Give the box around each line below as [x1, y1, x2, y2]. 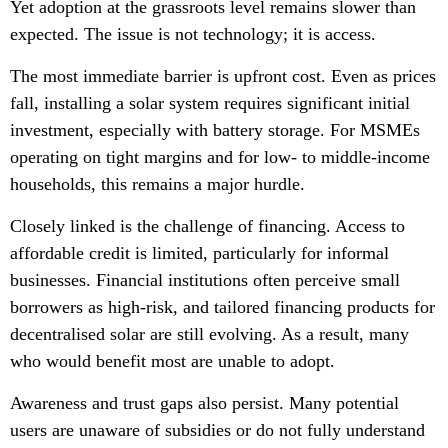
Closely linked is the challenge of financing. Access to [10, 216, 405, 236]
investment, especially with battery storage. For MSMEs [10, 120, 420, 140]
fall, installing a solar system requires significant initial [10, 93, 410, 113]
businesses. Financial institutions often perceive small [10, 270, 400, 290]
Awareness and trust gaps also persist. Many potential [10, 393, 399, 413]
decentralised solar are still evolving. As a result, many [10, 324, 409, 344]
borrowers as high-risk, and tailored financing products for [10, 297, 435, 317]
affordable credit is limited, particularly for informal [10, 243, 389, 263]
